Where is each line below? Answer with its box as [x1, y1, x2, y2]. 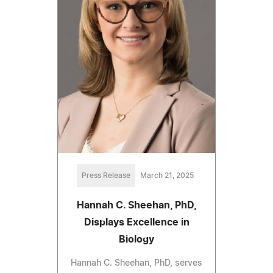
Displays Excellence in [83, 217, 190, 227]
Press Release [82, 171, 130, 179]
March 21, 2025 [140, 171, 194, 179]
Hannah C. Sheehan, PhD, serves [71, 258, 202, 268]
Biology [119, 234, 154, 244]
